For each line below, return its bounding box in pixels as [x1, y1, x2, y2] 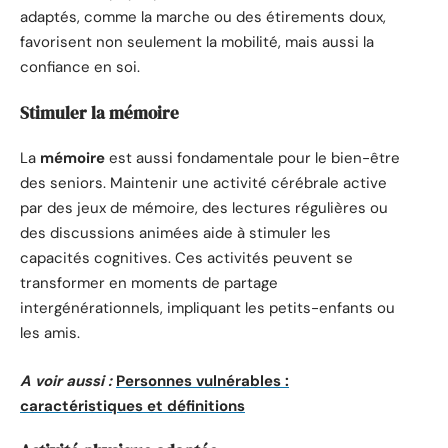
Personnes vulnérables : [116, 370, 289, 391]
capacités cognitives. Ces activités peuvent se [20, 248, 353, 269]
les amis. [20, 323, 80, 344]
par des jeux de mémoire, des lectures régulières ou [20, 198, 388, 219]
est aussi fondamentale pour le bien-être [105, 148, 400, 169]
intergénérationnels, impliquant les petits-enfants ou [20, 298, 395, 319]
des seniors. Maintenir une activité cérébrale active [20, 173, 387, 194]
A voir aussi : [20, 370, 112, 391]
